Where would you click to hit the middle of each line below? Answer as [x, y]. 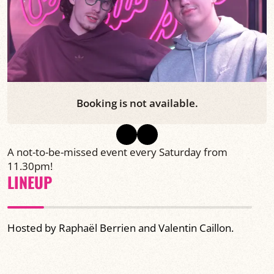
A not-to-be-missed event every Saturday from [117, 152]
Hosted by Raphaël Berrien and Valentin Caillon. [120, 228]
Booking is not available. [137, 103]
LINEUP [30, 182]
